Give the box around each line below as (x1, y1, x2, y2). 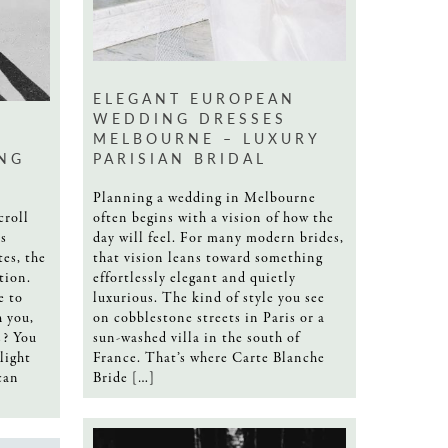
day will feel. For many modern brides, (93, 227, 344, 248)
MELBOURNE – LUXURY (93, 127, 320, 148)
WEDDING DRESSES (93, 107, 287, 128)
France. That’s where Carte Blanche (93, 347, 325, 368)
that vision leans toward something (93, 247, 323, 268)
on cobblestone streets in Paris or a (93, 307, 325, 328)
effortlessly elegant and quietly (93, 267, 296, 288)
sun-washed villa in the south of (93, 327, 300, 348)
